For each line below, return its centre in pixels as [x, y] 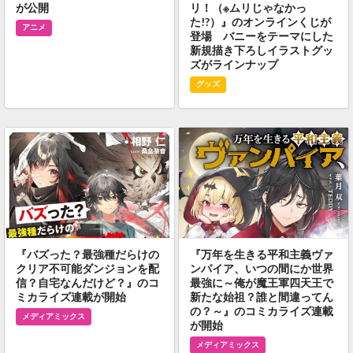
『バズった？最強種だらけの [87, 254]
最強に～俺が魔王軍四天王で [261, 282]
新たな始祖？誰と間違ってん [261, 296]
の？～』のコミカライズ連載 [261, 310]
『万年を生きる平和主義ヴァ [261, 254]
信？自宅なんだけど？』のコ [87, 282]
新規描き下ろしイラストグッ [261, 50]
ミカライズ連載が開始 [71, 296]
